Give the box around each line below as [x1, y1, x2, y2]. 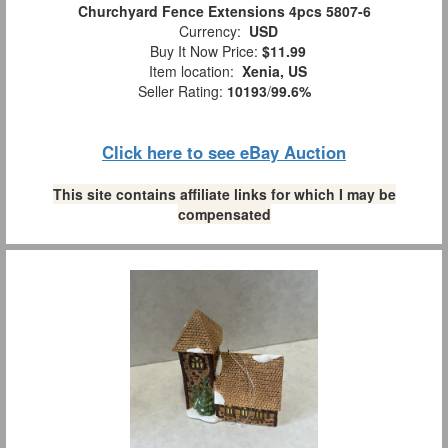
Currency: [170, 21, 249, 42]
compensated [177, 204, 271, 225]
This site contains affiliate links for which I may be [52, 184, 396, 205]
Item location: [141, 61, 242, 82]
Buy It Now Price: [142, 41, 262, 62]
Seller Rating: [137, 81, 227, 102]
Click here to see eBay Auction [102, 140, 346, 165]
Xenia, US [242, 61, 307, 82]
